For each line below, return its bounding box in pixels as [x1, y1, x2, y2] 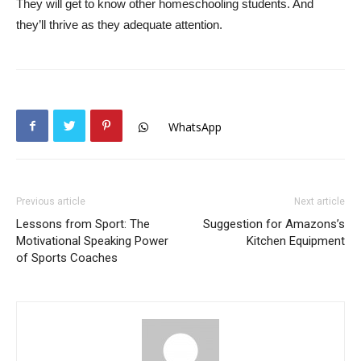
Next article [294, 196, 345, 207]
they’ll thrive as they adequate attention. [16, 18, 222, 31]
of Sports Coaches [16, 251, 118, 265]
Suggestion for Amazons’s [203, 217, 345, 231]
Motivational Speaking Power [16, 234, 168, 248]
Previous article [16, 196, 85, 207]
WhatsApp [168, 119, 222, 135]
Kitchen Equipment [247, 234, 345, 248]
